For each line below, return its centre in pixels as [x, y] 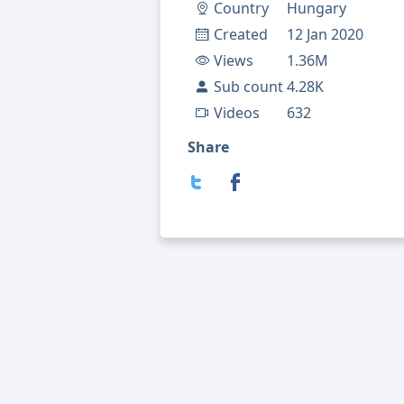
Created [241, 35]
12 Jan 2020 [325, 35]
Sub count [248, 87]
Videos [237, 113]
